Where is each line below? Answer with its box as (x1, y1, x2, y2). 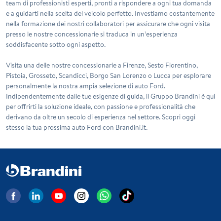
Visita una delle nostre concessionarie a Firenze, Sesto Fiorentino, (6, 60, 198, 71)
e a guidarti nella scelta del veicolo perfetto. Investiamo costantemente (6, 8, 215, 19)
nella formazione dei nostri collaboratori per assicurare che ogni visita (6, 19, 210, 29)
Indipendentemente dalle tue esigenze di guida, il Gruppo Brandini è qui (6, 91, 215, 102)
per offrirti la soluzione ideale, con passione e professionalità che (6, 102, 195, 112)
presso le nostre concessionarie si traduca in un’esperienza (6, 29, 178, 39)
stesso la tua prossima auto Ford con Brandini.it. (6, 122, 147, 133)
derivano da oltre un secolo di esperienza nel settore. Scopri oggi (6, 112, 195, 122)
